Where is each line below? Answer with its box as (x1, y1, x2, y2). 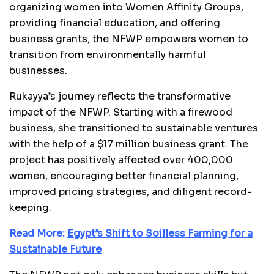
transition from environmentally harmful (9, 48, 206, 61)
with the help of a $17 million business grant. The (9, 137, 248, 150)
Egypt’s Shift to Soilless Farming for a (67, 226, 253, 240)
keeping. (9, 201, 51, 214)
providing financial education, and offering (9, 16, 220, 29)
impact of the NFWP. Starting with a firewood (9, 105, 232, 119)
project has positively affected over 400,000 (9, 153, 233, 166)
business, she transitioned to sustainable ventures (9, 121, 258, 135)
